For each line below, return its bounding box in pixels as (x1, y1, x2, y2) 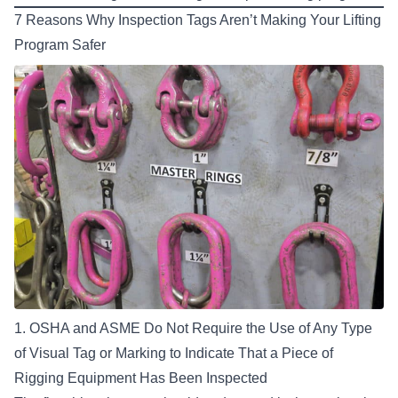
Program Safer (14, 37, 106, 53)
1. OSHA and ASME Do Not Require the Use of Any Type (14, 321, 372, 337)
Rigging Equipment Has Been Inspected (14, 370, 267, 386)
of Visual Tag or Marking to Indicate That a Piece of (14, 346, 333, 362)
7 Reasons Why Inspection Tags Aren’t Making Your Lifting (14, 12, 381, 28)
